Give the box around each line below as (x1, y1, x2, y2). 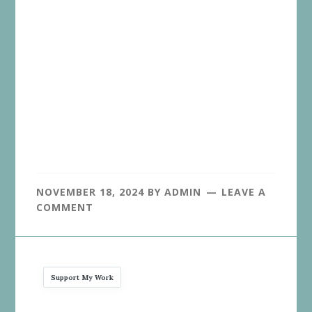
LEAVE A (221, 185, 267, 199)
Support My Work (51, 272, 114, 282)
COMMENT (36, 201, 94, 214)
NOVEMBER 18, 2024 (36, 185, 145, 199)
